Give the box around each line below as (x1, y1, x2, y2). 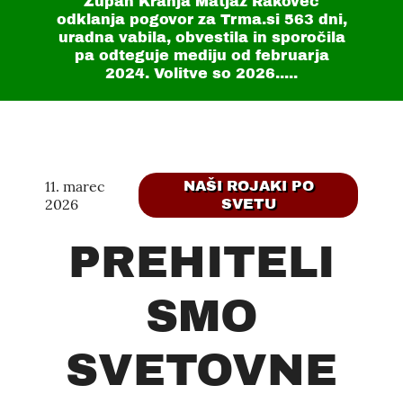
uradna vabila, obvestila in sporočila (58, 30, 345, 45)
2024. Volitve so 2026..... (105, 66, 298, 81)
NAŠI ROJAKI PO (183, 178, 314, 193)
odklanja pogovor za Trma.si (56, 12, 284, 27)
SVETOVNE (66, 345, 337, 395)
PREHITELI (68, 237, 335, 287)
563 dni (283, 12, 343, 27)
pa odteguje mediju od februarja (74, 48, 329, 63)
